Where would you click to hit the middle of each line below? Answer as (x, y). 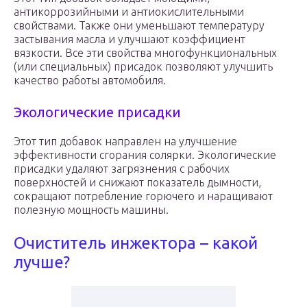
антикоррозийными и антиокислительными (129, 12)
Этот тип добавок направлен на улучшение (125, 142)
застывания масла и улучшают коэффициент (130, 39)
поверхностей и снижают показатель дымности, (137, 183)
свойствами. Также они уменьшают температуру (139, 26)
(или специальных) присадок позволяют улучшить (143, 67)
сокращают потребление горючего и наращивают (143, 196)
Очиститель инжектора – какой (136, 243)
